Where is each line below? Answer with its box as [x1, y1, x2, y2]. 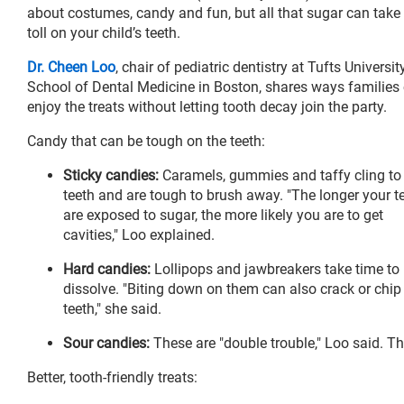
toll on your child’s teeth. [27, 23, 180, 41]
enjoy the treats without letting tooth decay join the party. [27, 97, 387, 115]
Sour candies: [63, 334, 150, 352]
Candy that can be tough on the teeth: [27, 132, 265, 150]
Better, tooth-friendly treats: [27, 368, 197, 386]
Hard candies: [63, 260, 151, 278]
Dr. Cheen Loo [27, 58, 115, 76]
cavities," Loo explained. [63, 225, 215, 243]
